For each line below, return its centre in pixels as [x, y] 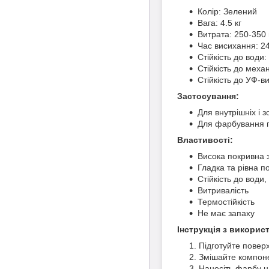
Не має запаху [226, 213]
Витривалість [223, 190]
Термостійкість [226, 201]
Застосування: [208, 96]
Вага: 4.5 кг [219, 23]
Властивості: [205, 140]
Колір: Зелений [227, 11]
